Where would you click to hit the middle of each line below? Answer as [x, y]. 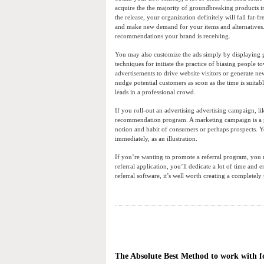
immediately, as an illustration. [156, 139]
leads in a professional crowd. [155, 92]
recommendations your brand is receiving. [173, 36]
